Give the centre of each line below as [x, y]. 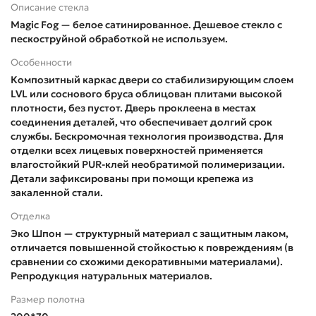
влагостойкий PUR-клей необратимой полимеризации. [148, 164]
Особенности [41, 62]
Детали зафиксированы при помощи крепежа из [132, 178]
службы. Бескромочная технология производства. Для [147, 136]
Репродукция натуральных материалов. [111, 275]
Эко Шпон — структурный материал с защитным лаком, [150, 233]
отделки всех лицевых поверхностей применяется [137, 150]
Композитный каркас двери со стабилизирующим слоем [152, 79]
